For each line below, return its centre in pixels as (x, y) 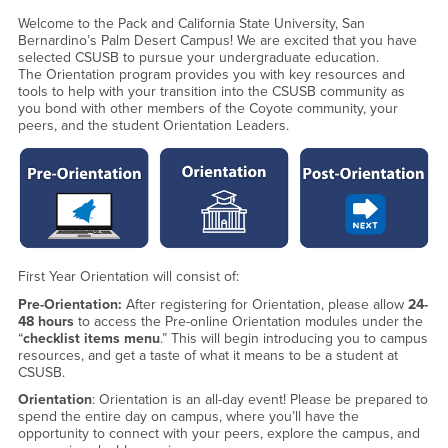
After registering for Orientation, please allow (264, 304)
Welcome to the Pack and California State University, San (191, 23)
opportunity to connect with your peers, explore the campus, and (218, 434)
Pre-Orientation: (69, 304)
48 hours (47, 321)
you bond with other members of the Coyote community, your (207, 108)
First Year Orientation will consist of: (128, 277)
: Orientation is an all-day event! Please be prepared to (259, 400)
